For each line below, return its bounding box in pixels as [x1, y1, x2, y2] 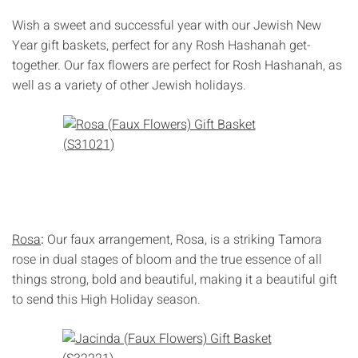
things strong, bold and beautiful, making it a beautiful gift [12, 269, 337, 289]
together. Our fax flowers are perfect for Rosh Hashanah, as [12, 55, 342, 75]
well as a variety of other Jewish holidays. [12, 75, 249, 95]
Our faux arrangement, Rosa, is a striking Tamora [47, 229, 322, 249]
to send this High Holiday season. [12, 289, 201, 309]
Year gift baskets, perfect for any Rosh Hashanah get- [12, 35, 311, 55]
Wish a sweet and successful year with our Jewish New [12, 15, 321, 35]
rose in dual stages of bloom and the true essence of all [12, 249, 322, 269]
